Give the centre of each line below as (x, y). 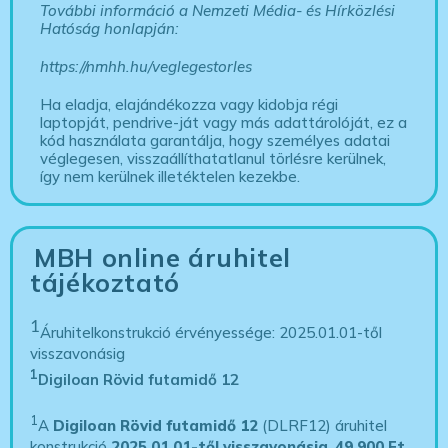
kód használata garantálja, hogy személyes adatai (215, 140)
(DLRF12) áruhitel (323, 425)
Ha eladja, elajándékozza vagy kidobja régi (189, 104)
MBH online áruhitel (162, 257)
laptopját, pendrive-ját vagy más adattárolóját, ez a (224, 122)
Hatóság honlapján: (110, 28)
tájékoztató (105, 282)
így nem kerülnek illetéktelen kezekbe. (170, 176)
